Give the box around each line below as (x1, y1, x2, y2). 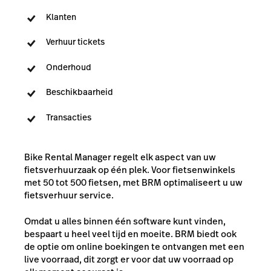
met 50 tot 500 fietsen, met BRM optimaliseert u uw (24, 175, 243, 189)
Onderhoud (46, 60, 91, 73)
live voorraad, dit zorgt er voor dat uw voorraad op (24, 253, 233, 266)
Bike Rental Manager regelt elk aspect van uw (24, 150, 216, 163)
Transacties (46, 111, 91, 123)
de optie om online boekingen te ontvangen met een (24, 240, 244, 253)
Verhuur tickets (46, 36, 105, 48)
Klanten (46, 10, 76, 23)
